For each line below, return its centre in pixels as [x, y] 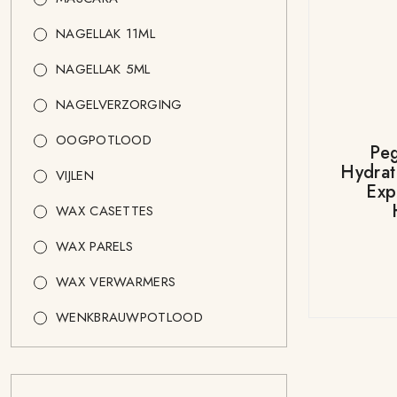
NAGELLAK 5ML [103, 69]
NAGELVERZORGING [119, 105]
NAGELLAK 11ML [105, 34]
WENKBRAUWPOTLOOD [129, 317]
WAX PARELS [94, 246]
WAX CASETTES [105, 211]
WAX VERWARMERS [116, 282]
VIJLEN [75, 175]
